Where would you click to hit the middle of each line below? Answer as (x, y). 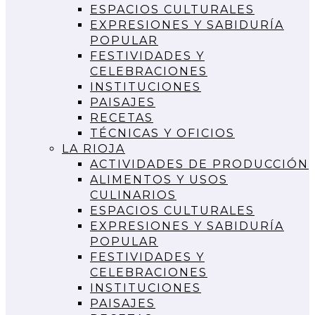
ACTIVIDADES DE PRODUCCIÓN (199, 164)
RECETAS (122, 117)
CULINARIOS (133, 195)
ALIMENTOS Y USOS (159, 179)
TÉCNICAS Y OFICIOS (162, 133)
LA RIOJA (94, 148)
